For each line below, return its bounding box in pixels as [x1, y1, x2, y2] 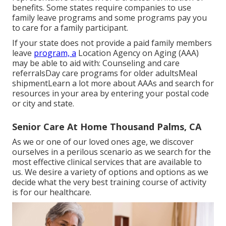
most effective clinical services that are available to [12, 156, 202, 167]
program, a [34, 47, 76, 59]
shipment [12, 77, 48, 89]
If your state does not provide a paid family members [12, 37, 212, 48]
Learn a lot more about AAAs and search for [48, 77, 214, 89]
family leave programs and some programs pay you [12, 12, 207, 23]
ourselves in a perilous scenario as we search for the [12, 146, 211, 157]
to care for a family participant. [12, 22, 128, 33]
